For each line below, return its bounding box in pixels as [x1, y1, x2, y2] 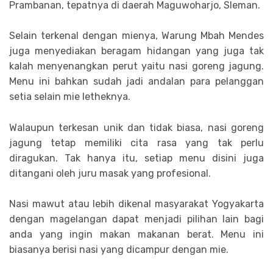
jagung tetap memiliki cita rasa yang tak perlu [9, 136, 264, 149]
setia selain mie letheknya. [9, 91, 130, 103]
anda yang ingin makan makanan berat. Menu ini [9, 229, 264, 241]
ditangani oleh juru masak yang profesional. [9, 167, 211, 179]
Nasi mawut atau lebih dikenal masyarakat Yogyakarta [9, 198, 264, 210]
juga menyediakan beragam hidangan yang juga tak [9, 45, 264, 57]
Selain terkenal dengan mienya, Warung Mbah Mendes [9, 30, 264, 42]
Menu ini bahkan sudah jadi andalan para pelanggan [9, 76, 264, 88]
